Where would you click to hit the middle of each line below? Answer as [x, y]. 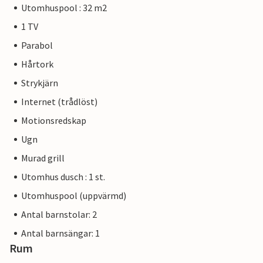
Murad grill [43, 158]
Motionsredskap [54, 121]
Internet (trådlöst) [59, 102]
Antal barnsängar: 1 [60, 233]
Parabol [37, 45]
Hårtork [37, 64]
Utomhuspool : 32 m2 [64, 8]
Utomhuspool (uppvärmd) [74, 196]
